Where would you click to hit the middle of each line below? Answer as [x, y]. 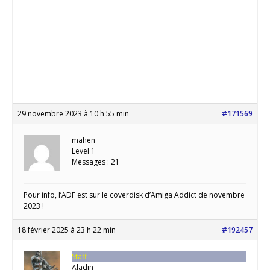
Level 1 [83, 151]
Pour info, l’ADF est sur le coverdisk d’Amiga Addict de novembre [134, 195]
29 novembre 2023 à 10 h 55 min [73, 113]
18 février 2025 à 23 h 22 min [67, 230]
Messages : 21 [96, 162]
